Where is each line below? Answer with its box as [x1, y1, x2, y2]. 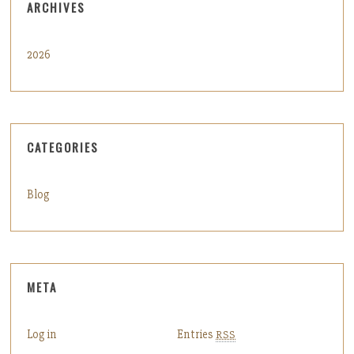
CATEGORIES [27, 137, 100, 156]
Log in [27, 326, 58, 341]
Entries [177, 326, 216, 341]
